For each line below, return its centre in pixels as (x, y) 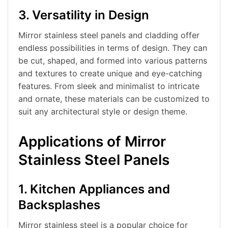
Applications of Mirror (92, 142)
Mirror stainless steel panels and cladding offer (109, 35)
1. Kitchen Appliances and (94, 189)
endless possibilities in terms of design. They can (113, 48)
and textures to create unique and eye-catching (110, 74)
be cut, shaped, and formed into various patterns (113, 61)
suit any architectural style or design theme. (103, 112)
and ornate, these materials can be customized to (114, 99)
